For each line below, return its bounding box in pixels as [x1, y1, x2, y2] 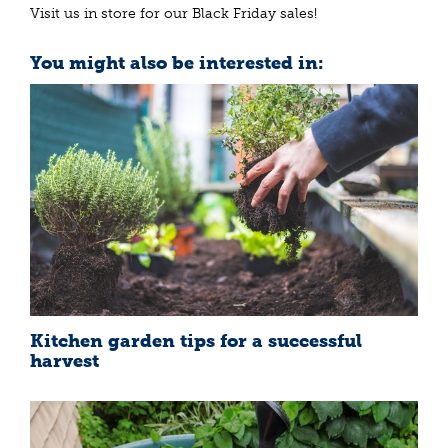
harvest [30, 350, 99, 373]
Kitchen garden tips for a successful [30, 330, 362, 353]
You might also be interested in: [30, 52, 323, 75]
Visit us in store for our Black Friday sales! [30, 5, 317, 23]
